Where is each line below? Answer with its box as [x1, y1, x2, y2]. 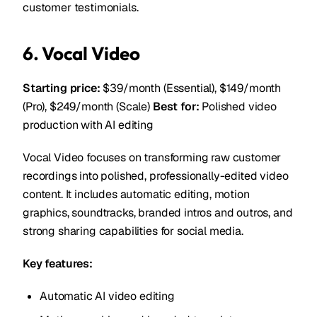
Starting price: [23, 81, 100, 96]
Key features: [23, 256, 93, 271]
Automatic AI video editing [40, 289, 175, 304]
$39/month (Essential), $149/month [100, 81, 282, 96]
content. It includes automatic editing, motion [23, 187, 250, 202]
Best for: [152, 99, 200, 114]
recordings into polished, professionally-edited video [23, 168, 289, 183]
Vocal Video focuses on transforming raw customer [23, 150, 282, 165]
